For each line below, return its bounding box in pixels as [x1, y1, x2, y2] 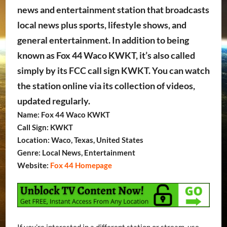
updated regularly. [17, 95, 90, 106]
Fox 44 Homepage [48, 160, 112, 170]
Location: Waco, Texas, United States [17, 135, 143, 144]
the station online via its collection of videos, [17, 80, 195, 91]
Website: [17, 160, 49, 170]
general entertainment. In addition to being [17, 34, 189, 46]
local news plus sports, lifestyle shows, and [17, 19, 186, 30]
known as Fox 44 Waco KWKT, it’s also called [17, 49, 195, 61]
